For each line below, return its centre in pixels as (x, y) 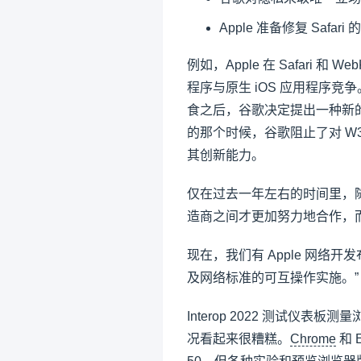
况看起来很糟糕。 (239, 338)
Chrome (313, 338)
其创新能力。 (226, 155)
